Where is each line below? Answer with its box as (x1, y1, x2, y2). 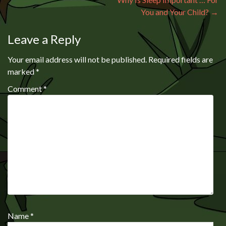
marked (8, 66, 36, 76)
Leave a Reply (8, 31, 81, 46)
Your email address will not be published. (8, 54, 147, 64)
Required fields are (148, 54, 213, 64)
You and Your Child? (141, 7, 210, 17)
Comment (8, 83, 43, 93)
